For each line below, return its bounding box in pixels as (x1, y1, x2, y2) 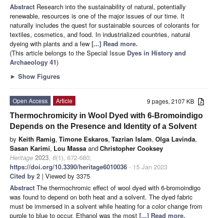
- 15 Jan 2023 (127, 162, 167, 171)
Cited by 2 (10, 171, 40, 181)
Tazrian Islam (111, 134, 152, 144)
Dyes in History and (127, 48, 186, 57)
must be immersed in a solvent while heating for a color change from (10, 201, 202, 211)
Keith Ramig (18, 134, 55, 144)
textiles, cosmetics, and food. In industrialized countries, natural (10, 29, 190, 39)
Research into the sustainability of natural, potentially (36, 1, 186, 11)
